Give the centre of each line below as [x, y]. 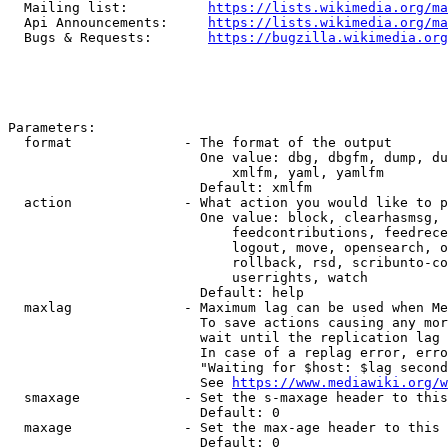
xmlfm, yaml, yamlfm [196, 172]
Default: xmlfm [160, 187]
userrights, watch [188, 277]
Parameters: [52, 127]
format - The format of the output [200, 142]
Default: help [156, 292]
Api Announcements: [108, 22]
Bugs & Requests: [108, 37]
